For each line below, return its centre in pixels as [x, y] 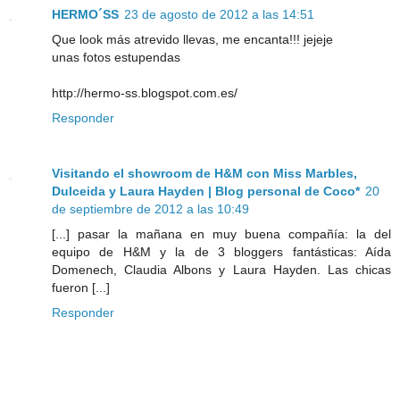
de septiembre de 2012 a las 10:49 [150, 209]
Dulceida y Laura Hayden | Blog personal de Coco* [206, 192]
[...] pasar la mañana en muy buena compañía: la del [221, 234]
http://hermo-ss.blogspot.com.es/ [145, 93]
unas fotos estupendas [116, 58]
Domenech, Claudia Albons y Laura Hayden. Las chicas [221, 270]
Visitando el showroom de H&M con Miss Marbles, [204, 174]
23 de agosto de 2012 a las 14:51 [219, 15]
